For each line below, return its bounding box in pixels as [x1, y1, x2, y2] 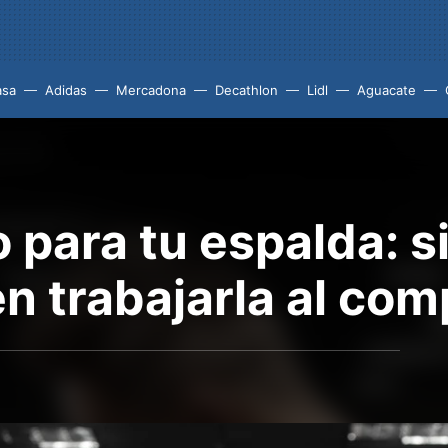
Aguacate [357, 82, 416, 98]
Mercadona [116, 82, 186, 98]
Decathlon [215, 82, 278, 98]
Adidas [45, 82, 87, 98]
